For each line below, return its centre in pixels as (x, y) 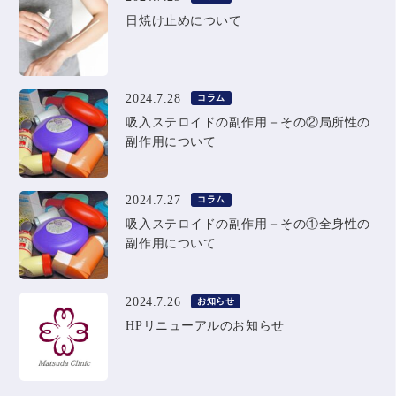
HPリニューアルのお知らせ (205, 326)
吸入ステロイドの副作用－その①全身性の (248, 224)
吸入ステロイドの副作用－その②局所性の (248, 122)
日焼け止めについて (184, 21)
